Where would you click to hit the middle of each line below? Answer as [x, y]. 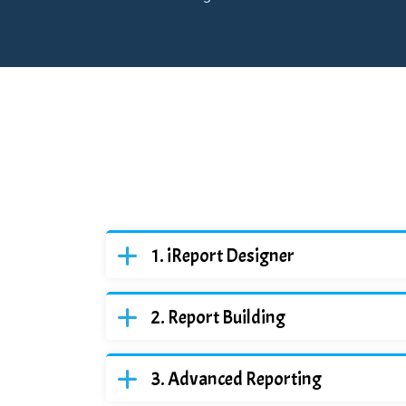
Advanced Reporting [245, 379]
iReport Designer [231, 256]
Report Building [227, 317]
